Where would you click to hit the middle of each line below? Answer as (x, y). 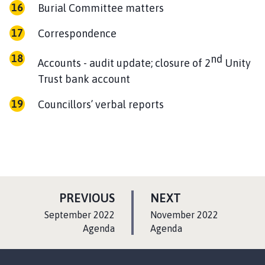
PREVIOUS (87, 198)
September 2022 (80, 214)
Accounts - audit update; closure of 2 (124, 63)
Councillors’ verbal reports (101, 104)
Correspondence (77, 33)
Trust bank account (84, 79)
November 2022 (184, 214)
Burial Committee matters (101, 8)
